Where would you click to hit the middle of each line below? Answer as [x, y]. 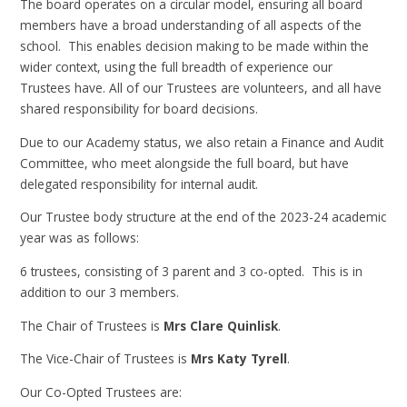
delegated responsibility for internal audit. [139, 184]
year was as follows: [80, 238]
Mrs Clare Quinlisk [221, 325]
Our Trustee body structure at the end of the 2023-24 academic [203, 217]
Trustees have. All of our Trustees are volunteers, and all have [201, 88]
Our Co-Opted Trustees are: [101, 392]
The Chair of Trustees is [92, 325]
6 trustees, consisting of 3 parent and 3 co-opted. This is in [192, 271]
